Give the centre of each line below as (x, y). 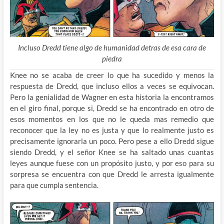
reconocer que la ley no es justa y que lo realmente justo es (112, 130)
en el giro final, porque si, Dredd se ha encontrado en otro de (112, 108)
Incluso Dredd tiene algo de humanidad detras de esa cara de (112, 47)
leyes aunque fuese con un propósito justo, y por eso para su (112, 163)
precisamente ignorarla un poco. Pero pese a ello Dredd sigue (112, 141)
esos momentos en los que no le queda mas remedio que (112, 119)
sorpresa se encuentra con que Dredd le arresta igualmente (112, 174)
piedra (112, 58)
